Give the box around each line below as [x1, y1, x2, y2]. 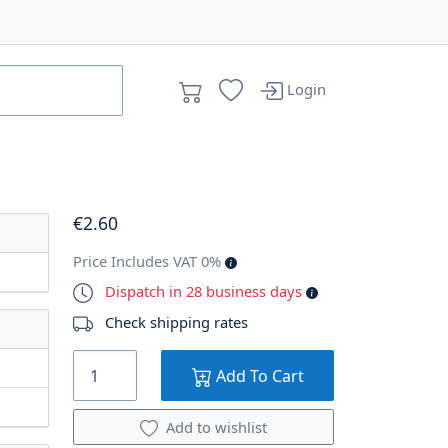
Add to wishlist [166, 417, 267, 438]
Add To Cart [211, 364, 304, 387]
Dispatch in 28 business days [105, 280, 306, 301]
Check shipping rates [105, 311, 248, 332]
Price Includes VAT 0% [73, 250, 225, 271]
